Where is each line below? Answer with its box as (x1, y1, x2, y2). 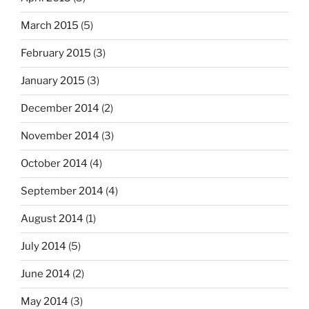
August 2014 (21, 212, 83, 226)
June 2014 (21, 268, 70, 281)
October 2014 (21, 157, 88, 170)
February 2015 (21, 47, 91, 60)
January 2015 (21, 74, 85, 88)
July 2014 (21, 240, 66, 253)
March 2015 (21, 19, 79, 32)
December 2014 (21, 102, 99, 115)
